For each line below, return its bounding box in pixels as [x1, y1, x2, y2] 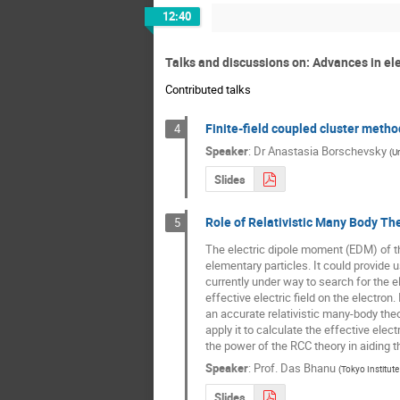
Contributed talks [165, 80, 251, 97]
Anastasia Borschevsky [267, 142, 387, 159]
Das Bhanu [279, 360, 336, 377]
